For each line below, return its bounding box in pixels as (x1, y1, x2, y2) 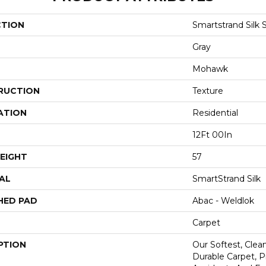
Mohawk (192, 63, 228, 74)
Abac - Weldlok (192, 195, 254, 206)
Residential (192, 107, 238, 118)
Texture (192, 85, 223, 96)
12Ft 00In (192, 129, 232, 140)
